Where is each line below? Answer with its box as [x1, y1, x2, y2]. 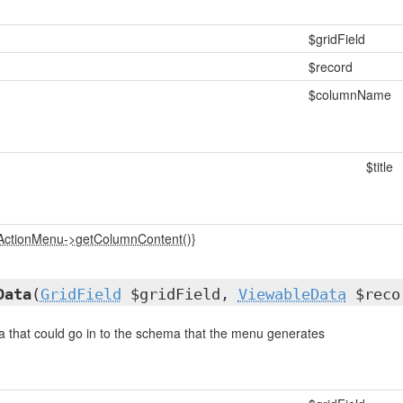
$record [308, 58, 353, 76]
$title [365, 157, 393, 175]
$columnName [308, 85, 391, 103]
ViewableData [237, 285, 346, 303]
